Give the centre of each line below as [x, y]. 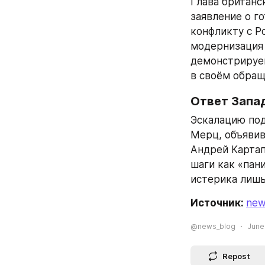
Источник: [218, 203]
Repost [236, 256]
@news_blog [213, 226]
